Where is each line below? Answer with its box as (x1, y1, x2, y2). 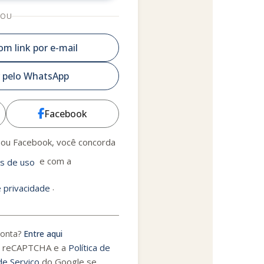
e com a (37, 155, 71, 167)
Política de (68, 242, 110, 254)
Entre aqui (24, 228, 62, 240)
